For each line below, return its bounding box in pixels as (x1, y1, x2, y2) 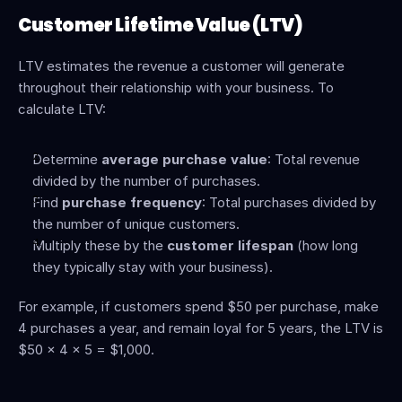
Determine (32, 151, 101, 168)
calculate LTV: (18, 100, 106, 118)
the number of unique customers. (32, 215, 240, 232)
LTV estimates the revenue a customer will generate (18, 57, 345, 74)
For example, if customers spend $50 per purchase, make (18, 298, 379, 315)
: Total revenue (267, 151, 360, 168)
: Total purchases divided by (202, 194, 376, 211)
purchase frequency (62, 194, 202, 211)
